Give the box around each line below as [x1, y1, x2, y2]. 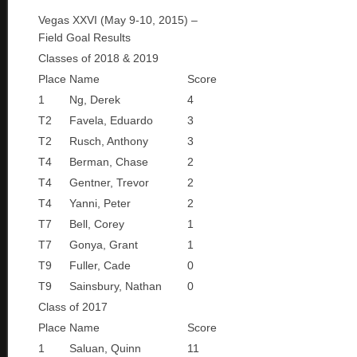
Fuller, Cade [69, 259, 131, 272]
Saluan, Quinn [69, 342, 141, 355]
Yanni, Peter [69, 197, 131, 210]
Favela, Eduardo [69, 114, 153, 127]
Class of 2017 [38, 300, 108, 313]
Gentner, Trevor [69, 176, 149, 189]
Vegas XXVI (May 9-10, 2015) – [38, 14, 198, 26]
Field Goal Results [38, 31, 131, 44]
